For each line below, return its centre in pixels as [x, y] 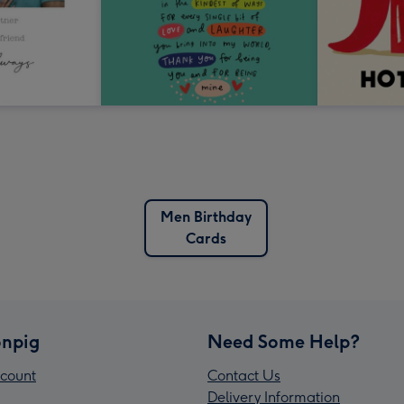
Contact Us [244, 376]
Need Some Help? [284, 342]
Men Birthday [206, 217]
